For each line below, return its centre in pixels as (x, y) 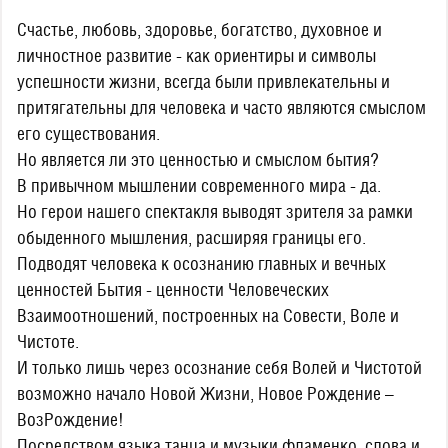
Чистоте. (48, 341)
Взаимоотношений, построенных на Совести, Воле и (208, 315)
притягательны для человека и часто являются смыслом (221, 107)
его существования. (88, 133)
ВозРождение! (70, 419)
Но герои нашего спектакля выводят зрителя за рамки (215, 211)
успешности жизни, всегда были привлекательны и (203, 81)
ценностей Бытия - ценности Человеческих (173, 289)
